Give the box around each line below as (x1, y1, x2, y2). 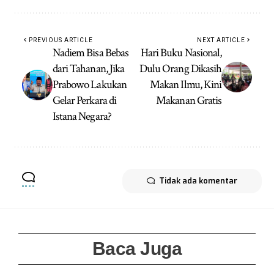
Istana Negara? (53, 109, 111, 125)
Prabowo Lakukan (53, 77, 127, 93)
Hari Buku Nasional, (141, 45, 221, 61)
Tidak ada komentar (159, 176, 237, 187)
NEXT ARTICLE (197, 37, 245, 44)
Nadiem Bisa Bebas (53, 45, 128, 61)
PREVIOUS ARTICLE (29, 37, 93, 44)
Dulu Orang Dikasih (139, 61, 221, 77)
